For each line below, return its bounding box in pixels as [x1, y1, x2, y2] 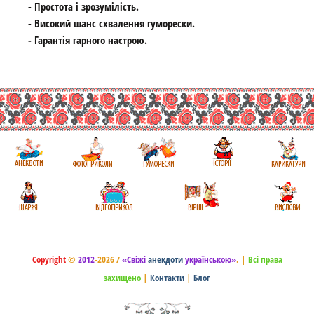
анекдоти [147, 253, 183, 266]
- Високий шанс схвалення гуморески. [28, 16, 195, 31]
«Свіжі [121, 253, 148, 266]
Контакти [150, 271, 184, 285]
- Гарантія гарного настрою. [28, 33, 147, 48]
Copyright [32, 253, 66, 266]
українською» [182, 253, 236, 266]
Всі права [245, 253, 282, 266]
